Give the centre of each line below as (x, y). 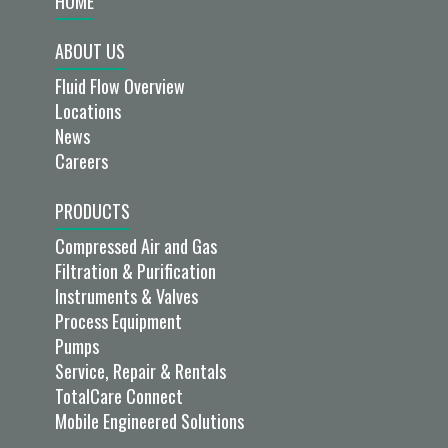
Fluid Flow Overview (120, 86)
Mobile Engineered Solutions (149, 421)
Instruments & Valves (126, 296)
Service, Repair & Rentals (140, 371)
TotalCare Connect (119, 396)
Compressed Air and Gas (136, 246)
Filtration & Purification (135, 271)
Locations (88, 111)
